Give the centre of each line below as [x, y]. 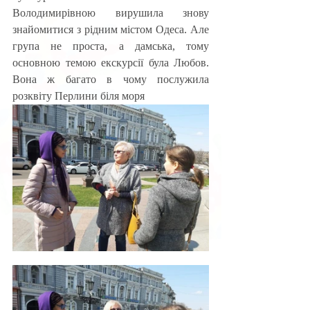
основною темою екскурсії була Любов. [111, 63]
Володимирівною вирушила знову [111, 13]
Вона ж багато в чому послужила [111, 79]
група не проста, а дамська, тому [111, 46]
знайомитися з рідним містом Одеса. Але [111, 29]
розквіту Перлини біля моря [79, 96]
